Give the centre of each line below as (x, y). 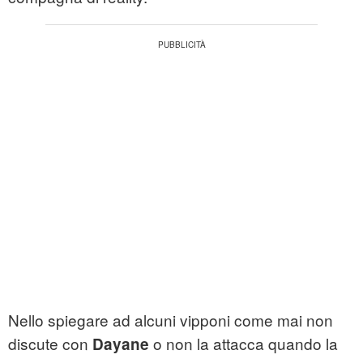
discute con (50, 344)
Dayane (121, 344)
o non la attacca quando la (243, 344)
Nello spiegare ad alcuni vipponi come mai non (171, 320)
